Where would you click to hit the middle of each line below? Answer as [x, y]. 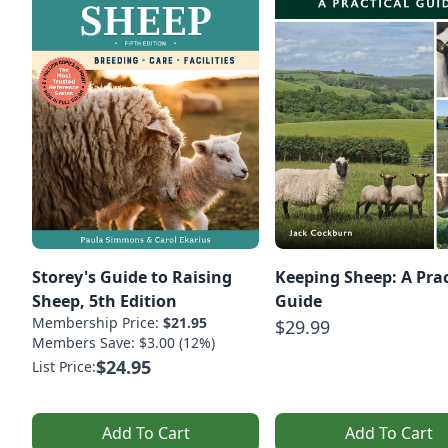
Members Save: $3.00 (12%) [123, 343]
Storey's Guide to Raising [132, 277]
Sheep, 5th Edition [104, 301]
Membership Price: [97, 323]
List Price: [64, 367]
